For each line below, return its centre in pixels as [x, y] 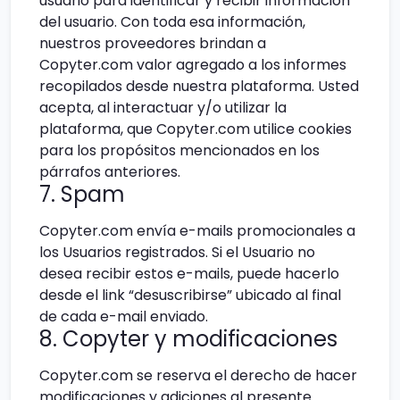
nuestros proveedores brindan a [153, 44]
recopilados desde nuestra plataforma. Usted [199, 87]
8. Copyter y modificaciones [188, 338]
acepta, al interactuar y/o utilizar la [163, 108]
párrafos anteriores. [110, 172]
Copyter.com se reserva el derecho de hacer [198, 375]
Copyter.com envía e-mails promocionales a [197, 230]
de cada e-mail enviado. [124, 316]
